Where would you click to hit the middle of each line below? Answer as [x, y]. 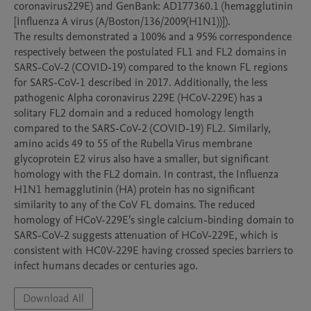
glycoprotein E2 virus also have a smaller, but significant [141, 159]
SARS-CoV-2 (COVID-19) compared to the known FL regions [151, 67]
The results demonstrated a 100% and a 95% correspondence [153, 37]
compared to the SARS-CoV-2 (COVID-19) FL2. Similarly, [142, 128]
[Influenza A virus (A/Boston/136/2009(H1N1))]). [122, 22]
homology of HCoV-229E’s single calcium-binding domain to [154, 220]
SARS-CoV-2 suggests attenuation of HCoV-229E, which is [146, 235]
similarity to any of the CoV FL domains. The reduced [135, 205]
